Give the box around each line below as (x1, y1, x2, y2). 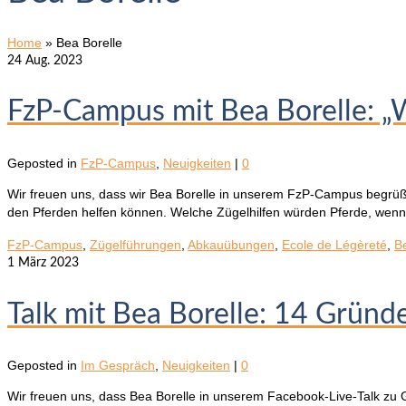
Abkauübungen (188, 237, 275, 252)
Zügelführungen (90, 237, 181, 252)
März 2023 (14, 256, 79, 269)
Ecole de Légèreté (282, 237, 387, 252)
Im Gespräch (81, 358, 155, 373)
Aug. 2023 (22, 53, 82, 67)
